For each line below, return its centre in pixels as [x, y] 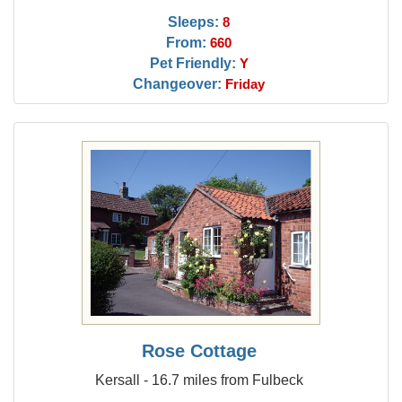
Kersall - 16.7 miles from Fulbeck [199, 380]
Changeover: [178, 83]
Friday [245, 84]
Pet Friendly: [192, 63]
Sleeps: [194, 22]
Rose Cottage [199, 351]
